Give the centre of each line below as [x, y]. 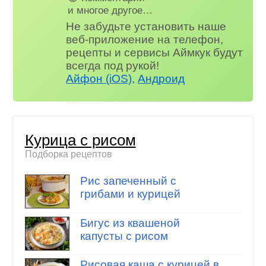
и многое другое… [110, 10]
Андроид [161, 79]
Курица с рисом [80, 140]
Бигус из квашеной [130, 223]
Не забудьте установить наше [146, 27]
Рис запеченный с [128, 181]
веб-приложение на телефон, [145, 40]
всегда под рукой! [113, 66]
